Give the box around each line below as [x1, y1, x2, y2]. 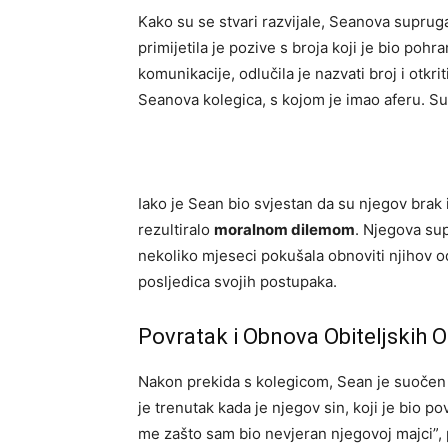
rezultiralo [138, 220, 214, 240]
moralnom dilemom [214, 220, 355, 240]
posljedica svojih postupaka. [138, 272, 337, 292]
